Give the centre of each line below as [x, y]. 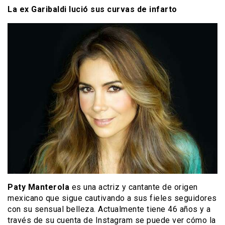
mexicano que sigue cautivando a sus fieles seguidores [112, 198]
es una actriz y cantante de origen [134, 187]
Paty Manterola [38, 187]
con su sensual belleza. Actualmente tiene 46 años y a [109, 209]
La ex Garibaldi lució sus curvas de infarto [92, 9]
